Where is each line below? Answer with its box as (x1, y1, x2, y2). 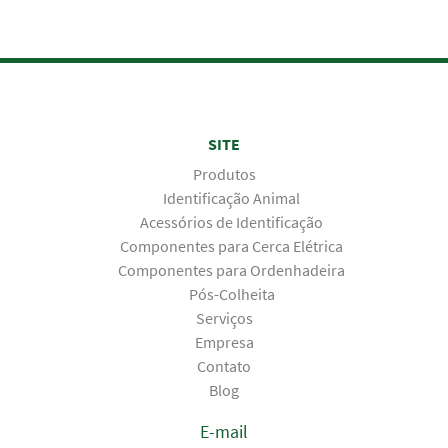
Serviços (195, 308, 253, 329)
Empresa (194, 332, 254, 353)
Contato (197, 356, 251, 377)
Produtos (192, 164, 256, 185)
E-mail (200, 420, 248, 444)
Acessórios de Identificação (140, 212, 323, 233)
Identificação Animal (163, 188, 300, 209)
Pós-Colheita (188, 284, 275, 305)
